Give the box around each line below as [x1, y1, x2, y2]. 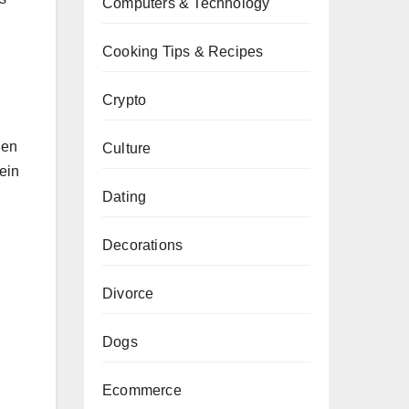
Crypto [102, 92, 147, 108]
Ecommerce [102, 383, 182, 398]
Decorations [102, 237, 184, 253]
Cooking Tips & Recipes [102, 44, 264, 59]
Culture [102, 141, 152, 156]
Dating [102, 189, 147, 204]
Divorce [102, 286, 154, 301]
